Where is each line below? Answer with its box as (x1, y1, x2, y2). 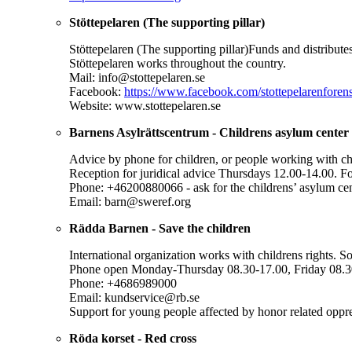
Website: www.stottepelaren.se (69, 99, 221, 113)
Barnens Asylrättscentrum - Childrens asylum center (69, 126, 349, 140)
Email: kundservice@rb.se (69, 291, 200, 305)
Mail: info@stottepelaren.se (69, 71, 205, 85)
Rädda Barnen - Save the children (69, 222, 251, 236)
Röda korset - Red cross (69, 332, 196, 346)
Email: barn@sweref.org (69, 195, 191, 209)
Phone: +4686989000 (69, 277, 177, 291)
